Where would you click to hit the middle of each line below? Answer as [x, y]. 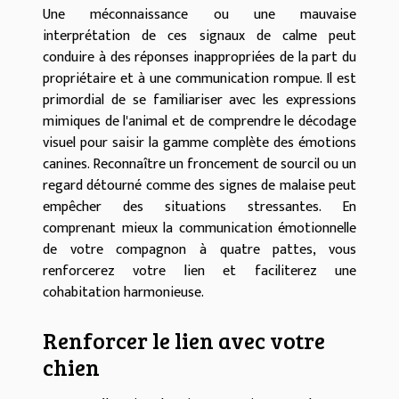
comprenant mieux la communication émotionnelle [199, 229]
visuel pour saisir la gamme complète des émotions [199, 143]
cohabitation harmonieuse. [123, 293]
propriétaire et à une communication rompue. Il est [199, 79]
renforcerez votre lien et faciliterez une [199, 272]
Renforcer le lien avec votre [184, 340]
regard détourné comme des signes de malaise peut [199, 186]
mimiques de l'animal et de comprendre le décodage [199, 122]
